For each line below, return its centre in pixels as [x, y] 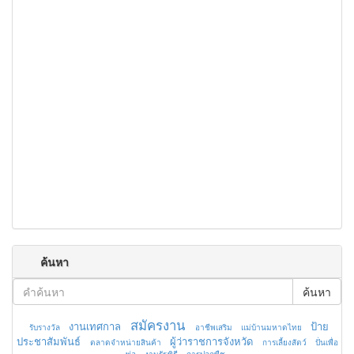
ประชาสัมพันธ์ [48, 341]
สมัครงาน [157, 325]
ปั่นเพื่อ [326, 343]
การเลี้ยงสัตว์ [284, 343]
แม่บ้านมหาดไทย [271, 328]
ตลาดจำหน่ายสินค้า [125, 343]
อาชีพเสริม [213, 328]
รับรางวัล [44, 328]
